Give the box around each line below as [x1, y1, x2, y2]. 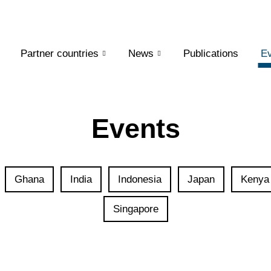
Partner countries [20, 48, 99, 59]
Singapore [113, 203, 158, 215]
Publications [183, 48, 238, 59]
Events [91, 113, 180, 144]
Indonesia [118, 174, 162, 185]
